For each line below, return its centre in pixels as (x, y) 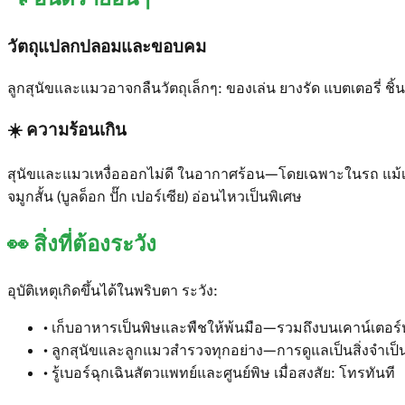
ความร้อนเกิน (76, 129)
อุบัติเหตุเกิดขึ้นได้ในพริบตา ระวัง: (113, 291)
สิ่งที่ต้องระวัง (95, 244)
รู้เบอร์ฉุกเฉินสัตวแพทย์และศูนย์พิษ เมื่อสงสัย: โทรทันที (223, 373)
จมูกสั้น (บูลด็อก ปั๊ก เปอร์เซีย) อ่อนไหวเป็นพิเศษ (155, 197)
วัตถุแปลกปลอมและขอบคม (107, 47)
